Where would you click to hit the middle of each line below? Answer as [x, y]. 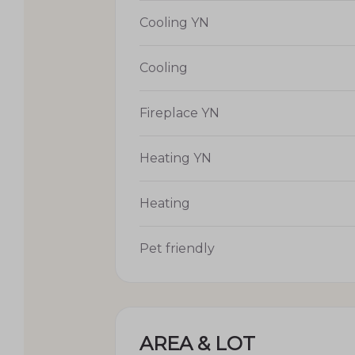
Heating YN [176, 158]
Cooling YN [174, 22]
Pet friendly [177, 248]
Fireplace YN [179, 113]
